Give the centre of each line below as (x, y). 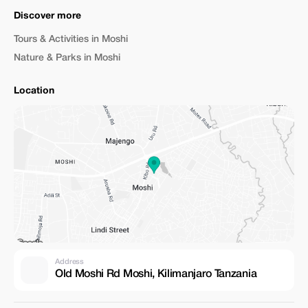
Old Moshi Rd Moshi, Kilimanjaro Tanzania (156, 274)
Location (34, 91)
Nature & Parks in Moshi (67, 58)
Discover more (47, 16)
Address (70, 262)
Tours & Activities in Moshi (71, 40)
